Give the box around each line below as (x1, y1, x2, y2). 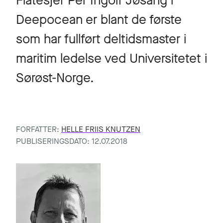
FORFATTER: (16, 124, 61, 134)
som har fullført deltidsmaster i (16, 30, 186, 48)
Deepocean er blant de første (16, 11, 182, 28)
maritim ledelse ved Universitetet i (16, 50, 207, 67)
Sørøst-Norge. (16, 69, 94, 87)
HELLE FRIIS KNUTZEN (61, 124, 140, 134)
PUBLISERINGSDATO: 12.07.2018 (16, 136, 127, 146)
